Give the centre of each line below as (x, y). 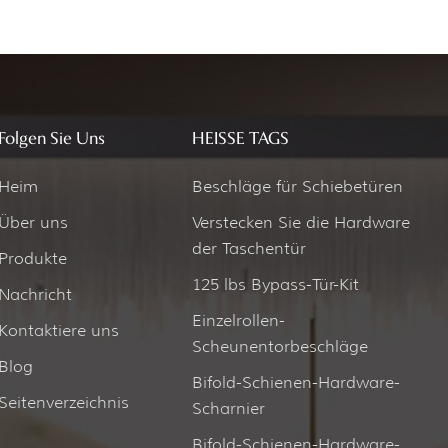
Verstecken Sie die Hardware (300, 222)
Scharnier (228, 408)
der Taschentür (248, 248)
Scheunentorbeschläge (279, 346)
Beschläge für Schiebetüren (297, 186)
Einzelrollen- (238, 320)
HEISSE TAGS (240, 139)
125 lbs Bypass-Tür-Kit (275, 284)
